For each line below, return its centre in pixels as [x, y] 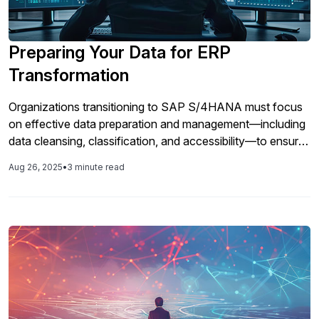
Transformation [69, 75]
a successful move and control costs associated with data [158, 158]
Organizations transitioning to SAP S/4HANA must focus [156, 107]
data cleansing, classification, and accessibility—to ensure [157, 141]
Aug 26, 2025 [36, 167]
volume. [29, 175]
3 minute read [96, 167]
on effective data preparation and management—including [157, 124]
